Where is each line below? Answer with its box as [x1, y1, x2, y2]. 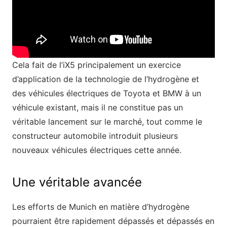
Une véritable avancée [12, 175, 142, 190]
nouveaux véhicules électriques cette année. [12, 145, 181, 156]
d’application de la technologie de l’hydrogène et [12, 74, 199, 85]
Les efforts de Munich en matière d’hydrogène [12, 202, 190, 212]
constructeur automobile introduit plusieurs [12, 131, 178, 141]
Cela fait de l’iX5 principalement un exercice [12, 60, 181, 70]
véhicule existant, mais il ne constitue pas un [12, 102, 183, 113]
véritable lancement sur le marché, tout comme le [12, 117, 202, 127]
